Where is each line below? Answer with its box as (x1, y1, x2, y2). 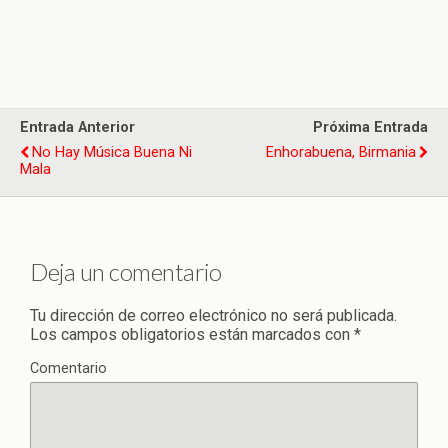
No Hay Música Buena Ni (32, 144, 192, 161)
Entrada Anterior (20, 119, 135, 136)
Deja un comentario (30, 256, 222, 286)
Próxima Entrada (313, 119, 428, 136)
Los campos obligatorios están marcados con (30, 324, 354, 344)
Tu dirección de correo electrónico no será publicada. (30, 305, 397, 325)
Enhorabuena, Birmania (266, 144, 416, 161)
